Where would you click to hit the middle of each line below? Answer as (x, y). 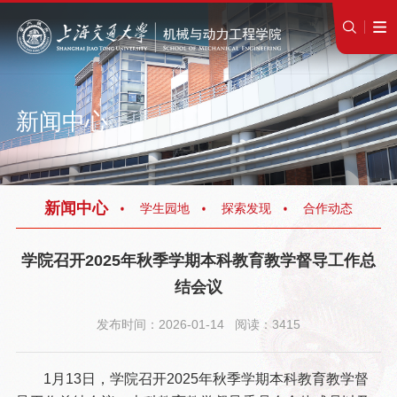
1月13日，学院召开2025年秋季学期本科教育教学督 (206, 379)
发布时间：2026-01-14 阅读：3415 (198, 324)
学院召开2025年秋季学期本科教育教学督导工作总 (198, 260)
